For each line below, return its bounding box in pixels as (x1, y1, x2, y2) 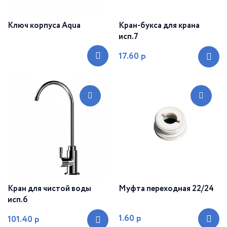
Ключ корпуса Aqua (8, 20, 81, 32)
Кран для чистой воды (8, 183, 91, 195)
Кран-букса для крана (119, 20, 200, 32)
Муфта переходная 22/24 (119, 183, 214, 195)
